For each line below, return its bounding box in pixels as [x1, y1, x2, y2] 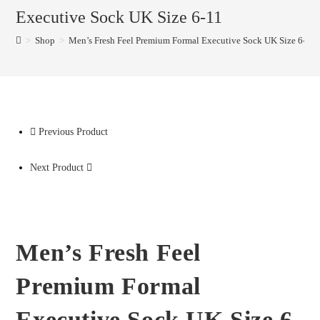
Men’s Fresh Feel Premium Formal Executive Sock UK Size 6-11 [69, 35, 316, 46]
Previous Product [39, 126, 109, 137]
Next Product [30, 162, 84, 173]
